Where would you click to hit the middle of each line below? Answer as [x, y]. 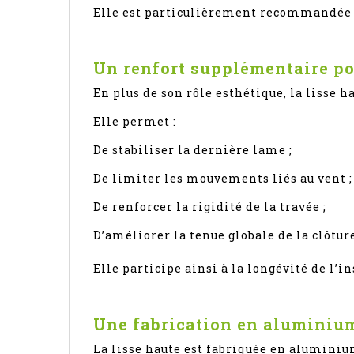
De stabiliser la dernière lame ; [193, 149]
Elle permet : [135, 121]
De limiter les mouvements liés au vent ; [223, 178]
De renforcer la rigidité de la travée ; [210, 206]
